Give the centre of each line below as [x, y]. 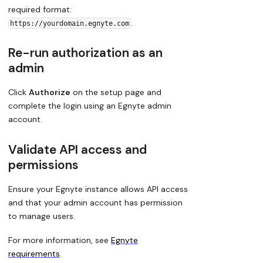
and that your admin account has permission [95, 203]
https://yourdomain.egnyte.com [69, 23]
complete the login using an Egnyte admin [90, 106]
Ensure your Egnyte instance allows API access [98, 189]
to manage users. [42, 216]
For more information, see [60, 240]
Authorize [50, 92]
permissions [43, 165]
